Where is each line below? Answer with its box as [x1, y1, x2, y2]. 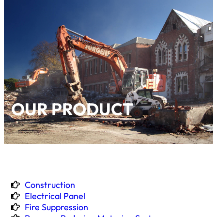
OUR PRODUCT [11, 98, 133, 120]
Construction [24, 179, 75, 190]
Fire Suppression [24, 201, 88, 213]
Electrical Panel [24, 190, 85, 201]
